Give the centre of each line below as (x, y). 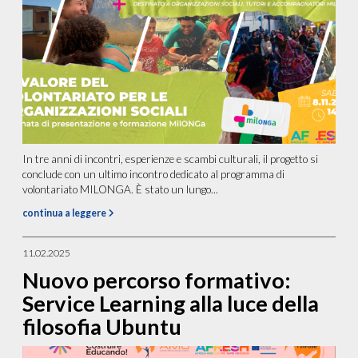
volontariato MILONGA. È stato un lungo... (121, 189)
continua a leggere (66, 213)
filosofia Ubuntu (102, 326)
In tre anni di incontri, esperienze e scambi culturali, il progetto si (171, 159)
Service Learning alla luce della (171, 303)
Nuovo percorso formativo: (157, 280)
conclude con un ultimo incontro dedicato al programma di (154, 174)
